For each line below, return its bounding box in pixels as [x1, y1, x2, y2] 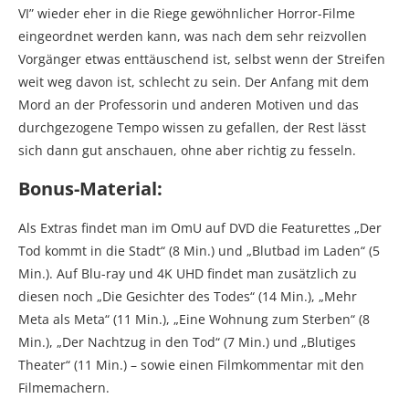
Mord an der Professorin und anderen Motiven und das [18, 95, 359, 113]
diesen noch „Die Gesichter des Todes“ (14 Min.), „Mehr [18, 287, 357, 305]
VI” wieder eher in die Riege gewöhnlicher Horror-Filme [18, 4, 355, 22]
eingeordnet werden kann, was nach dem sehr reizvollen [18, 26, 367, 45]
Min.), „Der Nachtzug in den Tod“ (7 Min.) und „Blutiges [18, 332, 356, 351]
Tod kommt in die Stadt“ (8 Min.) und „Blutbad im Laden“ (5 [18, 241, 380, 259]
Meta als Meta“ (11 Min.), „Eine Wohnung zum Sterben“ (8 [18, 309, 370, 328]
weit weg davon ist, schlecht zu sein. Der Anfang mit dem [18, 72, 369, 90]
